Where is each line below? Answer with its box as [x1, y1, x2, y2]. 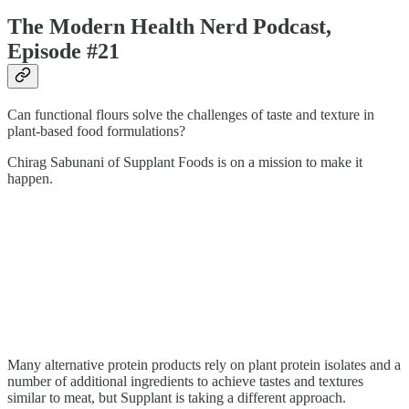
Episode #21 [7, 38, 120, 63]
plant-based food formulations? [7, 122, 185, 139]
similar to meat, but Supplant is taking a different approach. [7, 389, 346, 405]
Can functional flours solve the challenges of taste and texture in [7, 106, 374, 122]
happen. [7, 170, 53, 186]
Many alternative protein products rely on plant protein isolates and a [7, 356, 401, 372]
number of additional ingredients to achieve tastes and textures [7, 372, 363, 389]
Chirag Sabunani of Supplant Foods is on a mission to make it [7, 153, 362, 170]
